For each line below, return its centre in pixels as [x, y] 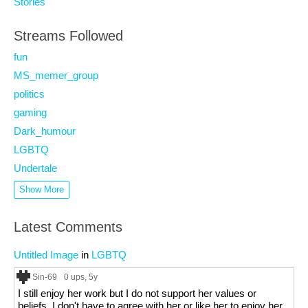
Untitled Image [46, 255]
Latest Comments [68, 227]
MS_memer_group [56, 75]
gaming [30, 112]
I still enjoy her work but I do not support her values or [137, 293]
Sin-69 [45, 277]
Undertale [35, 168]
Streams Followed [68, 36]
